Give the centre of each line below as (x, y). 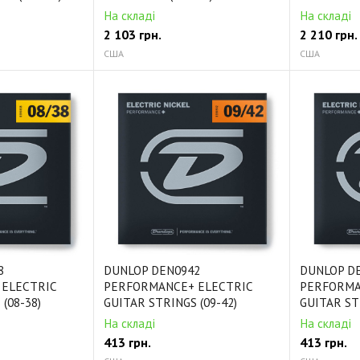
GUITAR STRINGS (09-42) (170, 302)
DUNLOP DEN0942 (151, 270)
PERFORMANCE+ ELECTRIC (178, 286)
